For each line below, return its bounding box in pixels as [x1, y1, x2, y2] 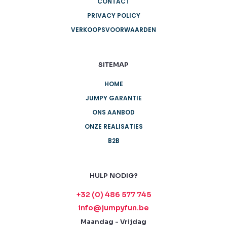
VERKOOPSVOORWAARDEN [71, 25, 156, 34]
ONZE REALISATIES [84, 122, 143, 131]
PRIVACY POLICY [87, 11, 140, 20]
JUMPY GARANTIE [85, 94, 142, 103]
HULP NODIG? [89, 171, 138, 180]
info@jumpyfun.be [79, 203, 148, 213]
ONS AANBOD [92, 108, 135, 117]
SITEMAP [98, 60, 129, 69]
